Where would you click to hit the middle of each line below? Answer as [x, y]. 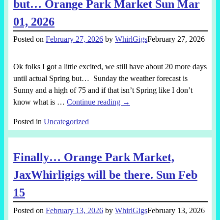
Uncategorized [66, 122]
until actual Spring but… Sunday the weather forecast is [100, 79]
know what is [35, 102]
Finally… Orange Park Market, [94, 157]
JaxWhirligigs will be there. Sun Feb [105, 175]
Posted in [27, 122]
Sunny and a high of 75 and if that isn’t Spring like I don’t [103, 90]
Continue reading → [98, 102]
